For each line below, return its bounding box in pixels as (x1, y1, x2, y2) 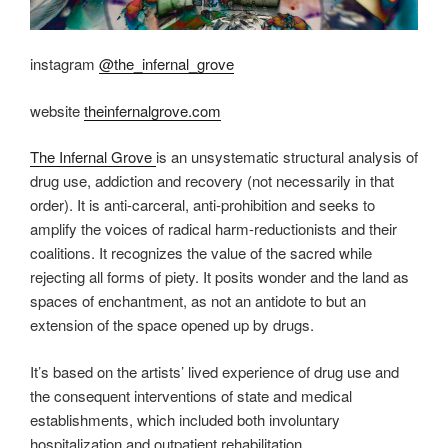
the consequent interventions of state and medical (30, 384, 352, 406)
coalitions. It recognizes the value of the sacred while (30, 242, 372, 264)
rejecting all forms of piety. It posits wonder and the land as (30, 266, 409, 288)
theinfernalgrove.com (84, 99, 221, 121)
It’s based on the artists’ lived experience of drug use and (30, 360, 399, 382)
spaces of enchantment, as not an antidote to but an (30, 290, 366, 312)
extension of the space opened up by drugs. (30, 314, 314, 336)
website (30, 99, 84, 121)
